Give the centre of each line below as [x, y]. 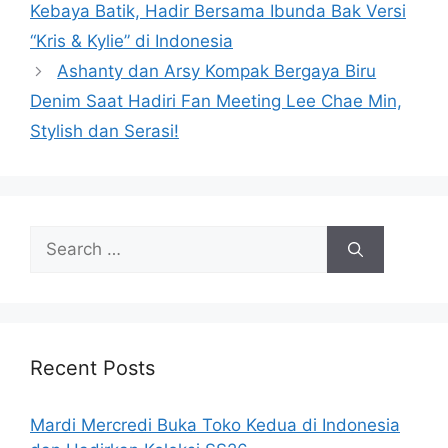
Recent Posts [92, 368]
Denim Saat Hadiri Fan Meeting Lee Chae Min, [216, 101]
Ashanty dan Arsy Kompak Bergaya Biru [217, 71]
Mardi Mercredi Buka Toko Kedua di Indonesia [215, 425]
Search [57, 237]
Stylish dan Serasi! [104, 131]
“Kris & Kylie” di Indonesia [131, 41]
